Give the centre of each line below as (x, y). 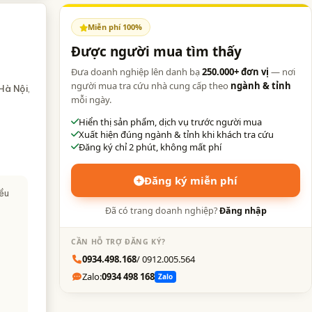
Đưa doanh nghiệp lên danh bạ (137, 72)
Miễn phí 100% (115, 27)
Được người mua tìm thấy (157, 52)
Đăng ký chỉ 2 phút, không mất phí (150, 147)
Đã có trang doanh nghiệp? (162, 211)
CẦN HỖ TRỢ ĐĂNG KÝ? (119, 242)
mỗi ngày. (92, 100)
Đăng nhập (243, 211)
